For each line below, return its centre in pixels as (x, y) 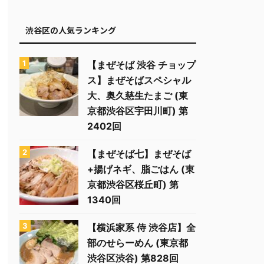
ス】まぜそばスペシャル (139, 80)
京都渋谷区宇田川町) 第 (138, 111)
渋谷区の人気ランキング (71, 30)
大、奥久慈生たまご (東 (138, 95)
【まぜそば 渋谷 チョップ (141, 65)
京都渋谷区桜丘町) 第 (133, 184)
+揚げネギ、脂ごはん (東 (141, 169)
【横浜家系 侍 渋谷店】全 (141, 227)
